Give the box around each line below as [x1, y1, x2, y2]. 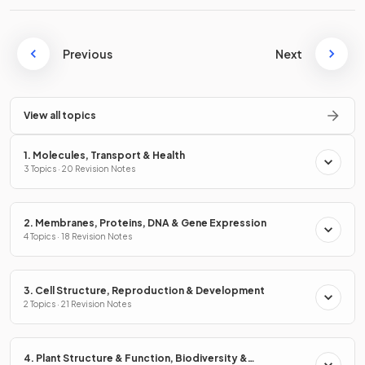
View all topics [24, 109, 96, 122]
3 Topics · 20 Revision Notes [24, 164, 135, 174]
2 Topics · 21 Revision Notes [24, 299, 131, 310]
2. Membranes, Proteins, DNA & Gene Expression [24, 217, 266, 230]
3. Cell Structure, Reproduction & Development [24, 284, 265, 297]
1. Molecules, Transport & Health [24, 149, 185, 162]
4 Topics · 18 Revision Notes [24, 231, 132, 242]
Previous [63, 46, 112, 62]
